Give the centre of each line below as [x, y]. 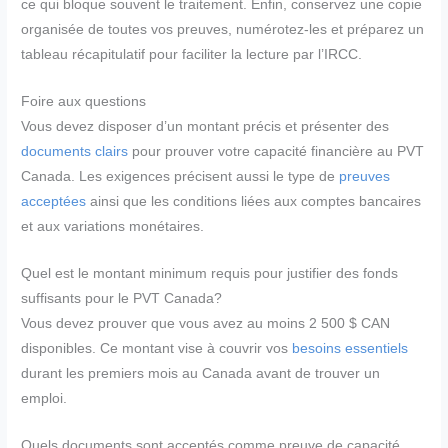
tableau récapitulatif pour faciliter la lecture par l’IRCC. [192, 55]
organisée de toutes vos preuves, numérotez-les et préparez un [223, 30]
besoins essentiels [350, 349]
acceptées [54, 202]
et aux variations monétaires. [113, 227]
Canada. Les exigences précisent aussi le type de [180, 177]
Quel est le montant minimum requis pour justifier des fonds [210, 274]
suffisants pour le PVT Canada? [122, 299]
